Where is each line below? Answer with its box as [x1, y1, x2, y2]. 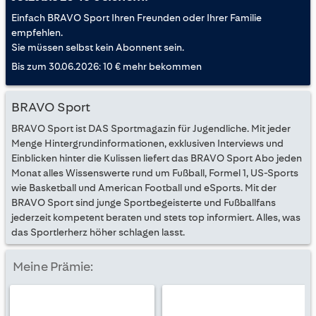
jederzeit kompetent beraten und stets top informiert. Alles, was [11, 211, 300, 223]
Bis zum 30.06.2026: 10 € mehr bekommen [11, 60, 202, 72]
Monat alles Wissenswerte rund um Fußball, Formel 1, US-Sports [11, 166, 298, 178]
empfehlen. [11, 26, 63, 38]
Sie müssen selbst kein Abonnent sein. [11, 41, 184, 53]
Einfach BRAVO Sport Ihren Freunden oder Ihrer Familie [11, 11, 262, 23]
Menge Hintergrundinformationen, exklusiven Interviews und [11, 137, 284, 149]
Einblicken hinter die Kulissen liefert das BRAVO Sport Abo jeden [11, 152, 302, 164]
